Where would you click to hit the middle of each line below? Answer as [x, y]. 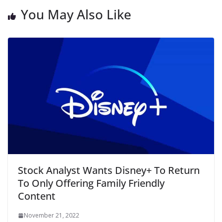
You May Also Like [76, 14]
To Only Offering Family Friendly [91, 183]
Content [37, 196]
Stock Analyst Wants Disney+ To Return [109, 170]
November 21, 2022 [52, 215]
